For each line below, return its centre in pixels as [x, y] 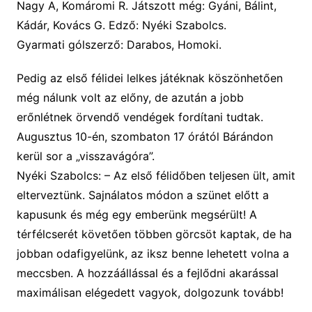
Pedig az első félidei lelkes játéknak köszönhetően [149, 78]
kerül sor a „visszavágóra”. [85, 156]
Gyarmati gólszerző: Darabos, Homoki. [119, 44]
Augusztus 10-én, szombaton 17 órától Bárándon [145, 136]
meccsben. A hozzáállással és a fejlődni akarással [147, 273]
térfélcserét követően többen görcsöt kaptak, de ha [154, 234]
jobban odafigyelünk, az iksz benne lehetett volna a [153, 253]
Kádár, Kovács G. [62, 25]
